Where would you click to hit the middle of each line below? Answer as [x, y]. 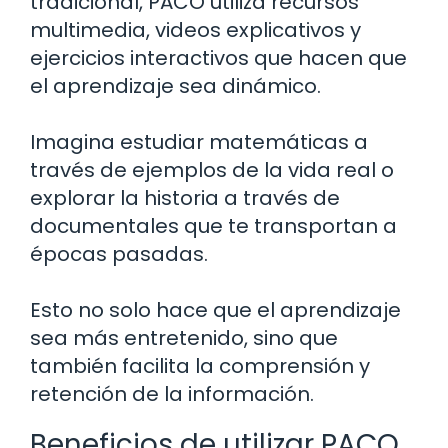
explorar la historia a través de [185, 197]
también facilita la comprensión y [200, 365]
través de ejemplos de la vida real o [212, 169]
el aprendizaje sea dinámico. [175, 85]
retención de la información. [172, 393]
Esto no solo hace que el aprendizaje [215, 309]
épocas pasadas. [119, 253]
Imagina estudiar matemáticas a [199, 141]
